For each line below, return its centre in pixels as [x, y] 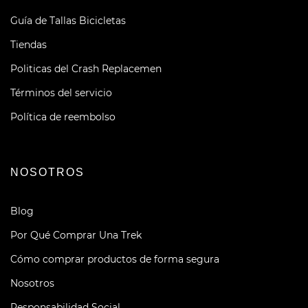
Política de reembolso [63, 117]
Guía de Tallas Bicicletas [68, 21]
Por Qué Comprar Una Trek [76, 235]
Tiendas [29, 45]
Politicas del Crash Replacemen [86, 69]
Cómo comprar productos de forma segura [115, 260]
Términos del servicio [61, 93]
